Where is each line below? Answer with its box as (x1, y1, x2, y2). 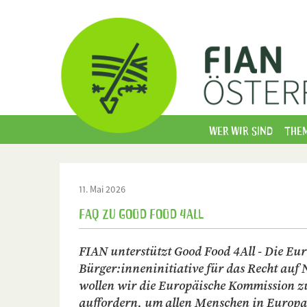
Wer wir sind (209, 122, 273, 138)
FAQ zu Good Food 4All (79, 204, 204, 222)
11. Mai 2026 (79, 183, 125, 196)
